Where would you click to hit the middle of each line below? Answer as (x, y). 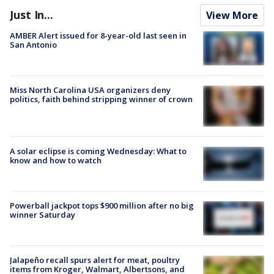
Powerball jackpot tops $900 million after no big (102, 206)
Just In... (31, 15)
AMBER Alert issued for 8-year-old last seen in (98, 36)
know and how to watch (56, 160)
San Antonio (33, 45)
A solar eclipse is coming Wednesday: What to (98, 151)
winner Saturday (43, 215)
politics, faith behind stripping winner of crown (101, 99)
